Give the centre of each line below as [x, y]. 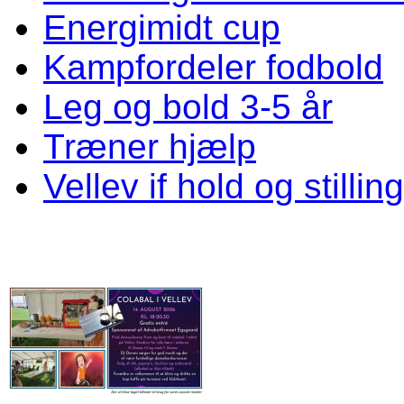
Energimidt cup [162, 27]
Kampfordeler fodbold [213, 67]
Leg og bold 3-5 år [188, 106]
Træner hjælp [150, 146]
